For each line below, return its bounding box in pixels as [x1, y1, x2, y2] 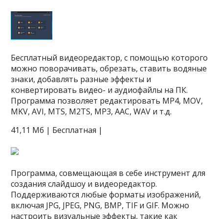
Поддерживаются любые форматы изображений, [11, 189, 201, 200]
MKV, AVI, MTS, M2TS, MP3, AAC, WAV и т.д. [11, 106, 172, 117]
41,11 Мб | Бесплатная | [11, 125, 103, 135]
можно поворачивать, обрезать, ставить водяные [11, 63, 207, 74]
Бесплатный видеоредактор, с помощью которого [11, 52, 208, 63]
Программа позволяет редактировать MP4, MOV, [11, 95, 203, 106]
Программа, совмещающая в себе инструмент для [11, 168, 206, 178]
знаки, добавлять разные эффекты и [11, 74, 152, 85]
